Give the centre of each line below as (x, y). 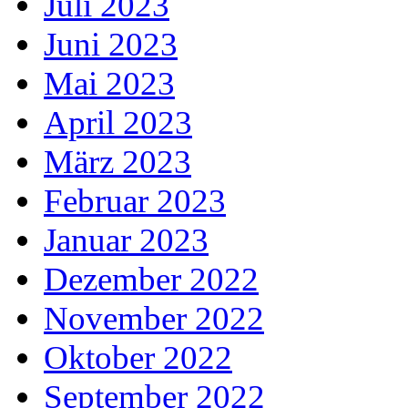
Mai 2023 (109, 83)
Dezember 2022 (151, 279)
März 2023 (117, 161)
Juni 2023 (111, 44)
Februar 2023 (135, 200)
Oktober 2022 (138, 357)
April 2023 (118, 122)
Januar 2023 (126, 240)
